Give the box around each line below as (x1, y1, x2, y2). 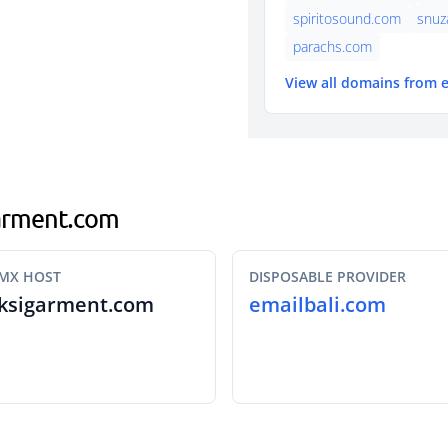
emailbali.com (249, 291, 386, 318)
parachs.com (293, 37, 372, 56)
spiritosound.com (293, 9, 401, 28)
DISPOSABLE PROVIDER (249, 267, 406, 286)
